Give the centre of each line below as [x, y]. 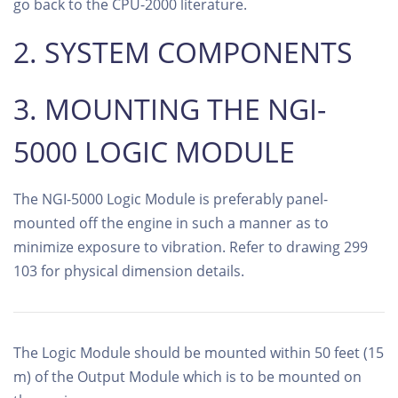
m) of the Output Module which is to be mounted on [187, 376]
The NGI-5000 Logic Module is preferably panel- [171, 199]
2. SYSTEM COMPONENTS [183, 52]
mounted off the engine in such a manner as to [171, 223]
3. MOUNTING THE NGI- [170, 108]
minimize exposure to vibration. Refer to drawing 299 [191, 247]
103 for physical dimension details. [129, 271]
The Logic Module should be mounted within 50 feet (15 [199, 352]
